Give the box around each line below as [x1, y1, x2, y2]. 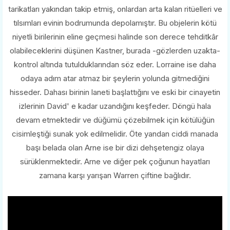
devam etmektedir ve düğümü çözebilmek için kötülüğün [15, 114, 215, 125]
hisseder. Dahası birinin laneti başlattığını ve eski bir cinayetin [10, 87, 220, 97]
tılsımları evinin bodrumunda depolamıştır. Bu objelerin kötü [13, 17, 217, 28]
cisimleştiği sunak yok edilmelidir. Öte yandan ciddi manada [12, 128, 218, 139]
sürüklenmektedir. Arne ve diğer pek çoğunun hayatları [20, 156, 210, 166]
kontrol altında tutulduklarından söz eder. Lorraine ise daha [14, 59, 216, 69]
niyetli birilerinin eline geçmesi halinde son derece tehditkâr [12, 31, 218, 42]
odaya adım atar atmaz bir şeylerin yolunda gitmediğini [21, 73, 209, 83]
